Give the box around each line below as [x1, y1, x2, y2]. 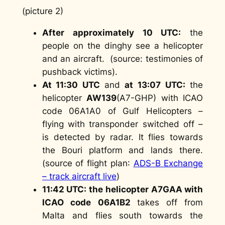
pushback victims [42, 66, 112, 77]
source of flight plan [45, 158, 128, 168]
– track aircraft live [42, 171, 117, 181]
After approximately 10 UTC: [42, 27, 181, 38]
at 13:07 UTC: [125, 79, 185, 90]
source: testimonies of [113, 53, 203, 64]
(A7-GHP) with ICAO [117, 92, 203, 103]
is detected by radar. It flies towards [42, 132, 203, 142]
